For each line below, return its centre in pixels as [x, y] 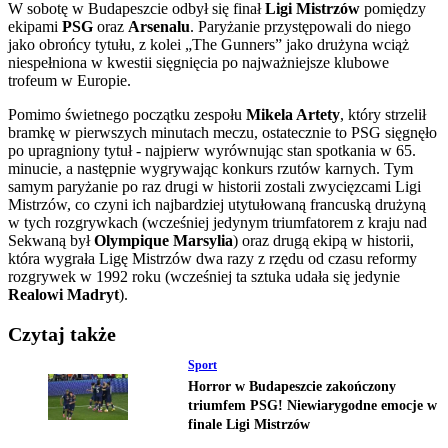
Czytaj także [62, 334]
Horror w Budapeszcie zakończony [292, 387]
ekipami [35, 27]
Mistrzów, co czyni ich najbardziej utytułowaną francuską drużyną [217, 205]
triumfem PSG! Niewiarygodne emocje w [312, 406]
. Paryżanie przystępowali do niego [300, 27]
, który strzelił [383, 115]
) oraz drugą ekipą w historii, [323, 241]
